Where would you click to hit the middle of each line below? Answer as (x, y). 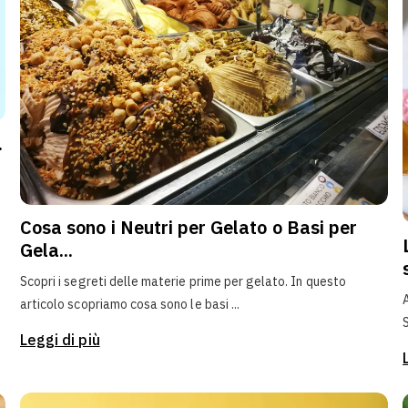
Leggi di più (60, 340)
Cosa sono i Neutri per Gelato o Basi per (189, 227)
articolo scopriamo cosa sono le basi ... (130, 304)
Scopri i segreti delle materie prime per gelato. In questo (183, 281)
